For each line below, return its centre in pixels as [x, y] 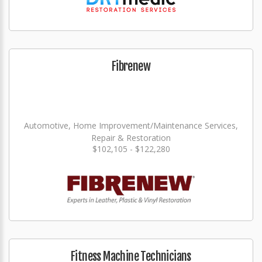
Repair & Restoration [131, 137]
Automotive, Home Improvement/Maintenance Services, [131, 125]
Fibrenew [131, 66]
